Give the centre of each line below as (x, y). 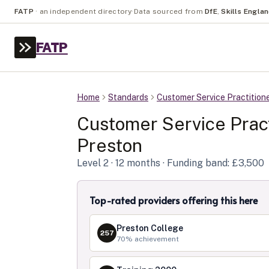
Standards (128, 97)
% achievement (152, 239)
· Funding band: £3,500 (212, 163)
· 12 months (134, 163)
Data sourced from (168, 11)
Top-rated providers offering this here (174, 200)
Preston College (150, 228)
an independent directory (86, 11)
